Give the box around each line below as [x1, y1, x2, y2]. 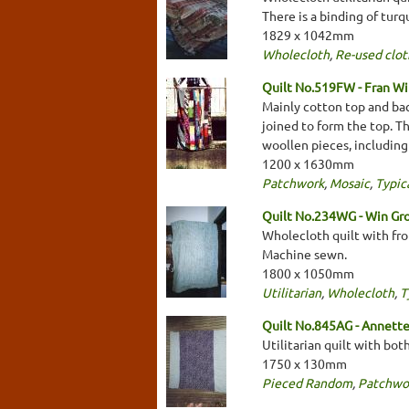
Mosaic [330, 173, 370, 191]
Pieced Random [262, 373, 352, 391]
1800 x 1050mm [262, 264, 354, 281]
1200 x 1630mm [262, 154, 354, 172]
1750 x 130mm [262, 354, 347, 372]
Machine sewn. [262, 245, 347, 262]
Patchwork [262, 173, 324, 191]
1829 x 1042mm [262, 26, 354, 43]
